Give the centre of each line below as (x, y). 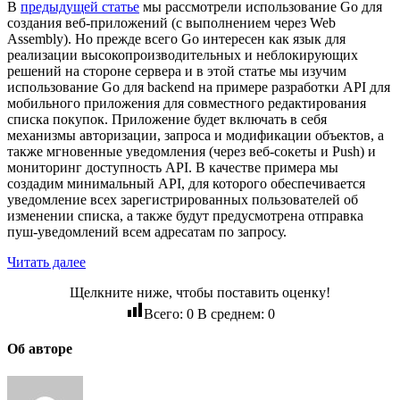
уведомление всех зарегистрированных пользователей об (183, 199)
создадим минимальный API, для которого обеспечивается (186, 183)
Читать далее (46, 262)
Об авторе (40, 349)
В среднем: (230, 313)
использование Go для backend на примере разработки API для (199, 87)
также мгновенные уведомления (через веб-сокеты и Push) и (192, 151)
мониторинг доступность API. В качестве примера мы (173, 167)
